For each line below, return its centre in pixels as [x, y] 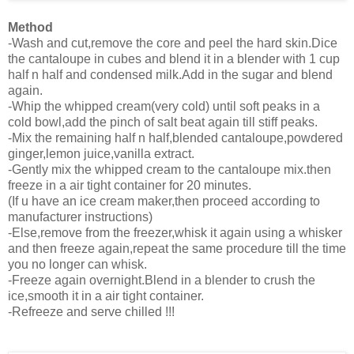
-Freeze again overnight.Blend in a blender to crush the [162, 281]
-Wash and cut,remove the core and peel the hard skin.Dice [173, 43]
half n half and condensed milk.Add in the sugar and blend [170, 75]
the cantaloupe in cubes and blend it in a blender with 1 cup [174, 59]
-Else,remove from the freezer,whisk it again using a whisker [175, 233]
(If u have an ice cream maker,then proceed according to [164, 201]
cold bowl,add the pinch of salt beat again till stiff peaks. [163, 122]
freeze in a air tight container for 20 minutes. [130, 186]
